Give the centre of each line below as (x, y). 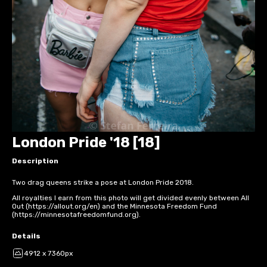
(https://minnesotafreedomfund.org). (76, 215)
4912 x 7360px (48, 254)
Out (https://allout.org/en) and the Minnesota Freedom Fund (114, 207)
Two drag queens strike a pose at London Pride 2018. (103, 183)
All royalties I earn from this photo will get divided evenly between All (131, 198)
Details (26, 236)
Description (35, 161)
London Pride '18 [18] (86, 143)
